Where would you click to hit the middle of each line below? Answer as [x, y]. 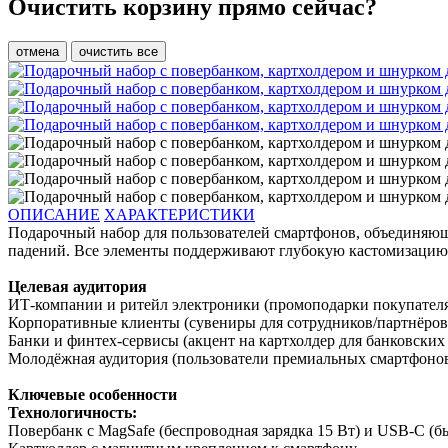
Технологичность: [72, 412]
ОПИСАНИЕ [54, 214]
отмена [37, 51]
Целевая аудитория [77, 286]
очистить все [118, 51]
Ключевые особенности [92, 394]
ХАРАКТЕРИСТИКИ [179, 214]
